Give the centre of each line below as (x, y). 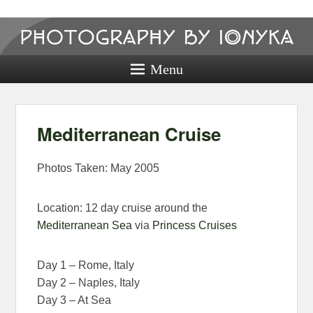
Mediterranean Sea (85, 226)
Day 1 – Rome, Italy (86, 265)
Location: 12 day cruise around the (123, 208)
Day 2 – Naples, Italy (89, 283)
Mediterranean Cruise (129, 134)
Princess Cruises (195, 226)
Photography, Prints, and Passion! (235, 75)
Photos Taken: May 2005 (99, 168)
